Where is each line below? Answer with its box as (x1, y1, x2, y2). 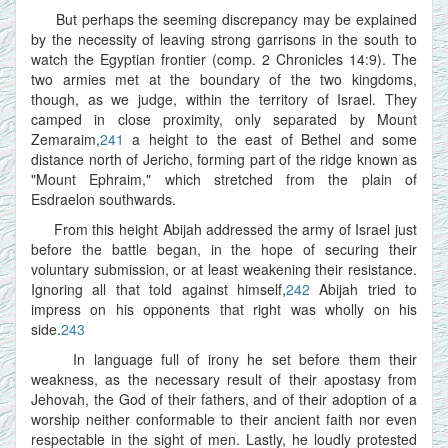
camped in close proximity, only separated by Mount (31, 108, 417, 129)
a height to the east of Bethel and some (124, 128, 417, 149)
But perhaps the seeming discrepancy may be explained (31, 8, 417, 29)
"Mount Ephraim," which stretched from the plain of (31, 168, 417, 189)
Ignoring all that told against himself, (31, 278, 286, 299)
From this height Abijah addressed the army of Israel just (31, 218, 417, 239)
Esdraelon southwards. (31, 188, 176, 209)
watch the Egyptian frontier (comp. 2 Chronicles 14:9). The (31, 48, 417, 69)
